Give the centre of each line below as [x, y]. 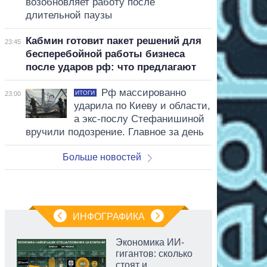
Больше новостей [102, 157]
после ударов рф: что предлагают [111, 67]
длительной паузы [69, 15]
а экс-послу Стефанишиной [139, 119]
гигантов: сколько [154, 253]
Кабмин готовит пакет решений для [113, 41]
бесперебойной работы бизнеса [105, 54]
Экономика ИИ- [150, 242]
